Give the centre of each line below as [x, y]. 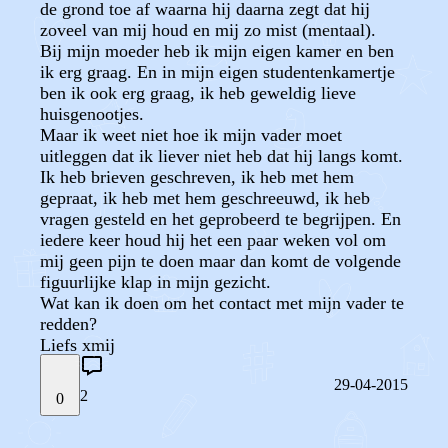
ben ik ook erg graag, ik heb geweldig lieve [198, 93]
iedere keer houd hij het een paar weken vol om [213, 240]
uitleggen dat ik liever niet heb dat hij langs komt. [221, 156]
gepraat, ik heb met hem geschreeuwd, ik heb [205, 198]
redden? [68, 324]
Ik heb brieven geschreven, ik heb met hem [197, 177]
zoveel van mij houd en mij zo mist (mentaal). [208, 30]
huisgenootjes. [92, 114]
